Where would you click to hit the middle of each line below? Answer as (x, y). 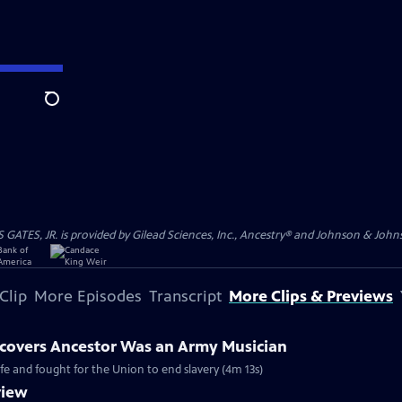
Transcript (185, 296)
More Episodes (88, 296)
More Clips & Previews (311, 296)
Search (66, 109)
